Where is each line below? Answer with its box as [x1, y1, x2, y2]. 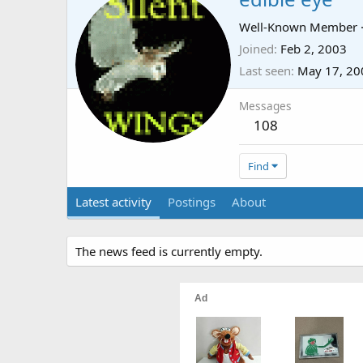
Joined [239, 41, 274, 58]
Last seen [239, 62, 291, 79]
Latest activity [75, 194, 152, 211]
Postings [168, 194, 216, 211]
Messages [239, 98, 292, 114]
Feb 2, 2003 [280, 41, 347, 58]
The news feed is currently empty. [75, 243, 263, 260]
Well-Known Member [239, 19, 357, 36]
